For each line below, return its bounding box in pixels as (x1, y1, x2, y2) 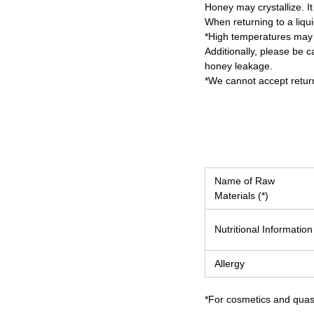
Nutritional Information (214, 224, 313, 235)
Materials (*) (214, 190, 268, 201)
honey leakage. (205, 60, 273, 71)
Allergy (214, 258, 245, 269)
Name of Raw (214, 175, 275, 186)
